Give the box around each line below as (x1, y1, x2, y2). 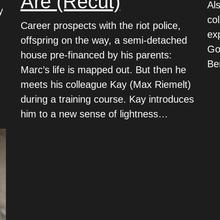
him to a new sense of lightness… (20, 108, 168, 119)
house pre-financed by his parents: (20, 49, 172, 60)
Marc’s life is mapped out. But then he (20, 64, 186, 75)
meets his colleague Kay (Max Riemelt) (20, 79, 191, 90)
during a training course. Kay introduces (20, 93, 194, 105)
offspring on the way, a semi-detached (20, 34, 187, 46)
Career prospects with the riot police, (20, 20, 181, 31)
